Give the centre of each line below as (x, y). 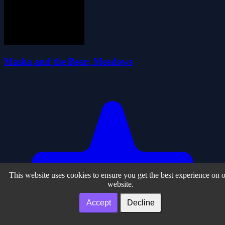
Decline (141, 203)
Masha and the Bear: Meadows (68, 62)
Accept (99, 203)
